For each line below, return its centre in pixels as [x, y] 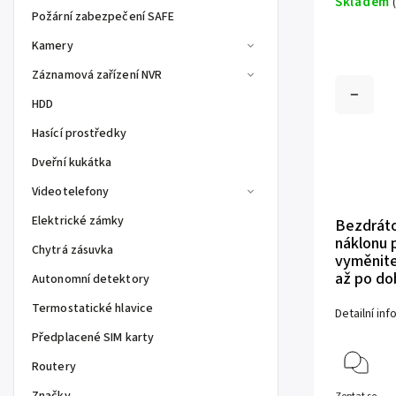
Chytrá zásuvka [73, 250]
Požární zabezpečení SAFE [103, 17]
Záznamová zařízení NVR [97, 75]
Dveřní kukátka [72, 163]
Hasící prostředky [79, 133]
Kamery [53, 46]
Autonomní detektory [91, 279]
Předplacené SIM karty [93, 338]
